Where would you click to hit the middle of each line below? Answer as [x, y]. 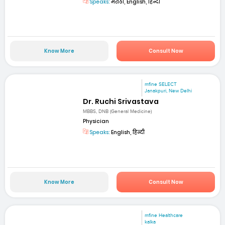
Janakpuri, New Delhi [168, 91]
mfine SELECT [161, 84]
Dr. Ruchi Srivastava [121, 102]
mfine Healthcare [164, 215]
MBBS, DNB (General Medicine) [118, 112]
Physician [96, 122]
